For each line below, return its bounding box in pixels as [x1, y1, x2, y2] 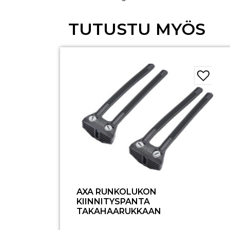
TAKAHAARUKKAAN [76, 206, 161, 217]
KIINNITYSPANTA [76, 197, 150, 207]
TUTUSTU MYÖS [68, 19, 205, 40]
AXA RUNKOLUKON [76, 187, 157, 197]
